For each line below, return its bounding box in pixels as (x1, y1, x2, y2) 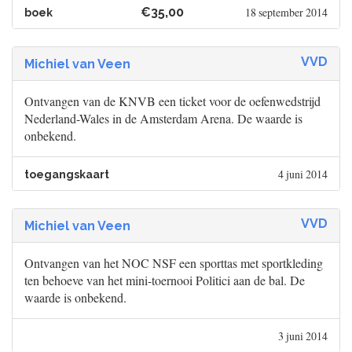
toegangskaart (24, 168, 109, 181)
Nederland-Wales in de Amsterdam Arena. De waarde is (24, 110, 302, 127)
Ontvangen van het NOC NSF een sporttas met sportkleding (24, 255, 323, 272)
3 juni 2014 (277, 328, 328, 344)
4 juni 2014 (277, 167, 328, 182)
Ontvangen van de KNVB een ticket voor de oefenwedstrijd (24, 93, 321, 110)
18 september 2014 (244, 5, 328, 20)
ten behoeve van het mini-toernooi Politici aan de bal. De (24, 272, 305, 289)
